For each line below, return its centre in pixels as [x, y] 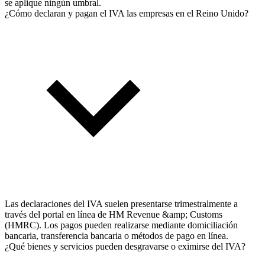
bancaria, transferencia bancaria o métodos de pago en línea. [117, 235]
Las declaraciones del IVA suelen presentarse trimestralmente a [121, 203]
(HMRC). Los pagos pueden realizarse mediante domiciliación [121, 225]
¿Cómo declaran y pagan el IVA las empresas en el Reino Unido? [127, 13]
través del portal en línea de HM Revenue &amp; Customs [114, 214]
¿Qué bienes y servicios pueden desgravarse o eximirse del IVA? [125, 246]
